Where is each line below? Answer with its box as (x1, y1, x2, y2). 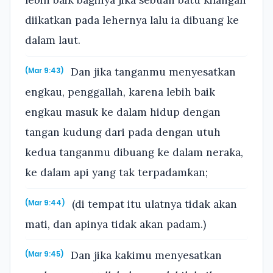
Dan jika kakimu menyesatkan (68, 249, 222, 263)
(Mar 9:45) (25, 249, 64, 260)
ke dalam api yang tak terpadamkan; (25, 166, 208, 180)
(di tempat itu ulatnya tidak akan (69, 197, 238, 211)
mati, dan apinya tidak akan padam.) (25, 217, 206, 231)
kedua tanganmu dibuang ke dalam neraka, (25, 146, 243, 160)
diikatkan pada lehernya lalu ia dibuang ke (25, 13, 239, 27)
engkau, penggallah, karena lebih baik (25, 85, 215, 99)
